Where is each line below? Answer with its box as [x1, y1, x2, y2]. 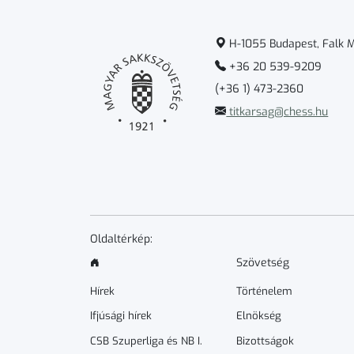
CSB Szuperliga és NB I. [90, 334, 202, 348]
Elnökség [236, 309, 282, 323]
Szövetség [236, 254, 290, 270]
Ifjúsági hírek [90, 309, 152, 323]
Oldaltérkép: [90, 231, 153, 247]
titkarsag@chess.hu [226, 104, 329, 119]
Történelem [236, 284, 293, 298]
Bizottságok [236, 334, 295, 348]
